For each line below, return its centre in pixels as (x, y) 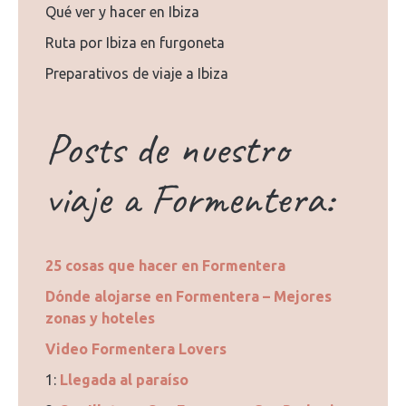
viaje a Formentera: (189, 198)
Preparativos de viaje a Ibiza (137, 73)
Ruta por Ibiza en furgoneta (135, 43)
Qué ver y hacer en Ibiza (122, 12)
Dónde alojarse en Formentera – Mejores (188, 296)
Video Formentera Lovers (136, 349)
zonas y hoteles (100, 318)
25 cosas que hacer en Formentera (165, 266)
